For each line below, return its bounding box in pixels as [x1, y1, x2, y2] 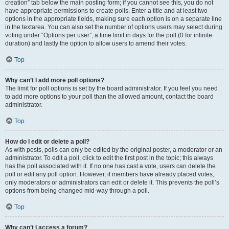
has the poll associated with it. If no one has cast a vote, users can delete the [5, 163, 216, 170]
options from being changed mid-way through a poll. [5, 187, 149, 194]
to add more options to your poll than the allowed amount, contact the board [5, 93, 214, 100]
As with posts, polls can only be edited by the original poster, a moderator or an [5, 146, 222, 153]
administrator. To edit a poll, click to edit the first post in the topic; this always [5, 154, 213, 162]
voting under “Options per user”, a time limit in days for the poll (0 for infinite [5, 32, 212, 39]
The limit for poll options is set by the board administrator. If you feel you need [5, 85, 218, 92]
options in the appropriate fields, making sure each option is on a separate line [5, 15, 222, 22]
